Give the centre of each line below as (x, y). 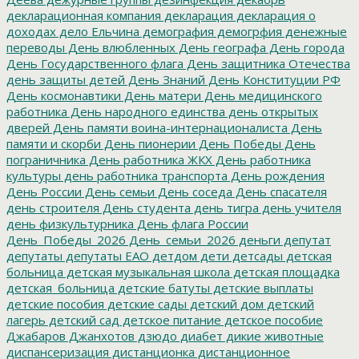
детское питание (170, 319)
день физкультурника (70, 223)
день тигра (225, 207)
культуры (34, 175)
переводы (36, 47)
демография (177, 31)
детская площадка (285, 271)
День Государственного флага (95, 63)
